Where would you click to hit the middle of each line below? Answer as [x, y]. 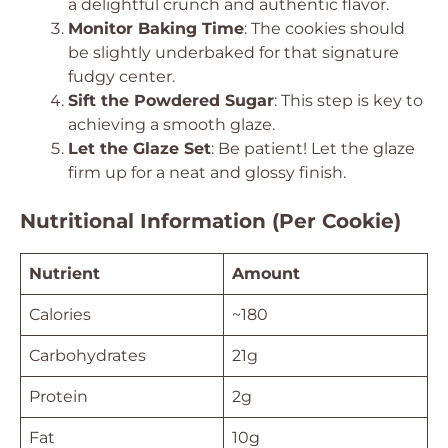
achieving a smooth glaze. [171, 124]
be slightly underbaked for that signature [233, 52]
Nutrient [64, 273]
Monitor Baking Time [156, 28]
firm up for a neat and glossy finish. [207, 172]
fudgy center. [121, 76]
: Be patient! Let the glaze [313, 148]
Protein [58, 396]
